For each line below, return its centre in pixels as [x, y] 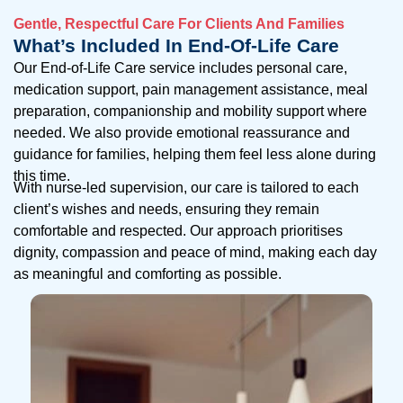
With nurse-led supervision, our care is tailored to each [186, 188]
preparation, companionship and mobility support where [190, 112]
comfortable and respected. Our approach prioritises [178, 231]
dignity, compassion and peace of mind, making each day [195, 253]
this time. [42, 176]
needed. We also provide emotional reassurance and [182, 133]
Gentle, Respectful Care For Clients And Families [179, 24]
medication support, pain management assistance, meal [191, 90]
